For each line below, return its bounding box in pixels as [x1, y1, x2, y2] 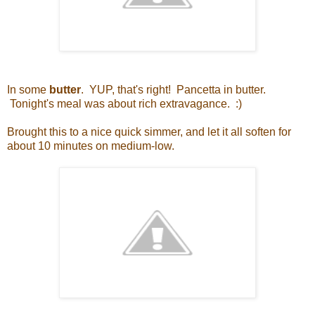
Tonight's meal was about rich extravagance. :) [7, 97, 242, 110]
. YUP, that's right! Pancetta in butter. [81, 83, 266, 96]
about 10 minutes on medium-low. [7, 139, 174, 152]
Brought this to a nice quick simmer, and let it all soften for [7, 125, 291, 138]
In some [7, 83, 49, 96]
